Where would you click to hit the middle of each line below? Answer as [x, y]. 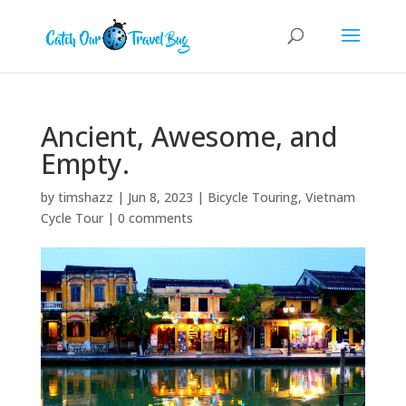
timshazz [85, 197]
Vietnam [330, 197]
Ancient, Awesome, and [189, 136]
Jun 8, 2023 [160, 197]
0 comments [155, 218]
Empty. [85, 164]
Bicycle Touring [252, 197]
